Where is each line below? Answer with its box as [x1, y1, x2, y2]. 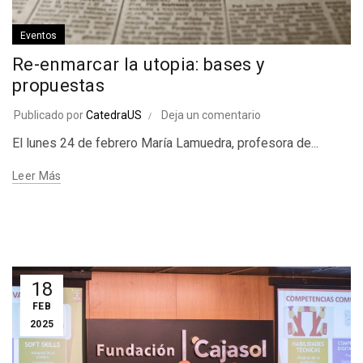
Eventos [20, 30, 57, 42]
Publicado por [14, 109, 86, 122]
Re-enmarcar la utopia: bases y [12, 54, 264, 75]
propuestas [12, 75, 105, 96]
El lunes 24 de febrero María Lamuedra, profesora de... [12, 135, 318, 152]
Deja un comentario [161, 109, 261, 122]
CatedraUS [86, 109, 142, 122]
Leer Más [12, 169, 62, 183]
